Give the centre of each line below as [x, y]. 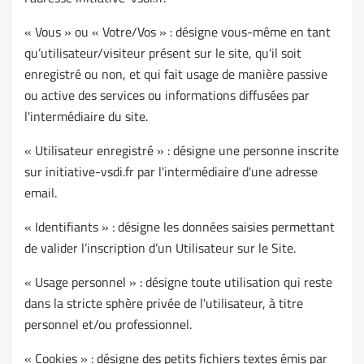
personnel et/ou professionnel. [108, 325]
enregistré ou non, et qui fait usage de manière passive [176, 74]
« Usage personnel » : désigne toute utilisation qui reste [178, 282]
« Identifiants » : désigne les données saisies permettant [180, 227]
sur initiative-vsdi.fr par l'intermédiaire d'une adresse [171, 172]
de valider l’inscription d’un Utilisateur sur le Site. [160, 248]
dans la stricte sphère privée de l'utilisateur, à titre [164, 303]
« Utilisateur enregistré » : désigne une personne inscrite [182, 151]
